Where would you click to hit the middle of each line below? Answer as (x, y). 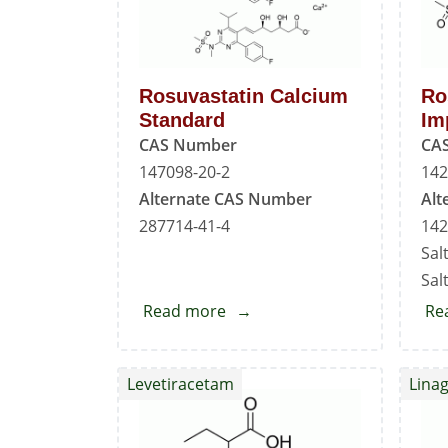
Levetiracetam (180, 384)
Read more (184, 311)
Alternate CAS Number (225, 199)
